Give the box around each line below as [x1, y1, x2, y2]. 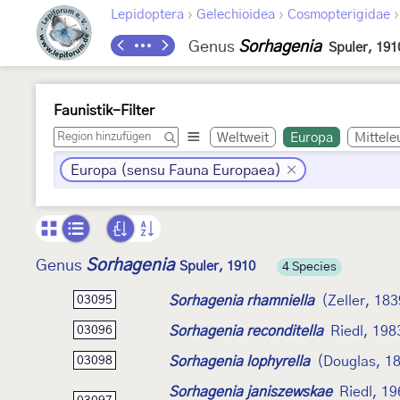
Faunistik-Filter [54, 104, 154, 118]
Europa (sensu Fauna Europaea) [71, 163, 281, 178]
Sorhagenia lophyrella [169, 354, 310, 369]
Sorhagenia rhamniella [169, 293, 314, 308]
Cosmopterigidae [287, 8, 390, 21]
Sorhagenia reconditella [169, 323, 323, 338]
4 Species [282, 261, 337, 273]
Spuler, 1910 [179, 260, 255, 273]
